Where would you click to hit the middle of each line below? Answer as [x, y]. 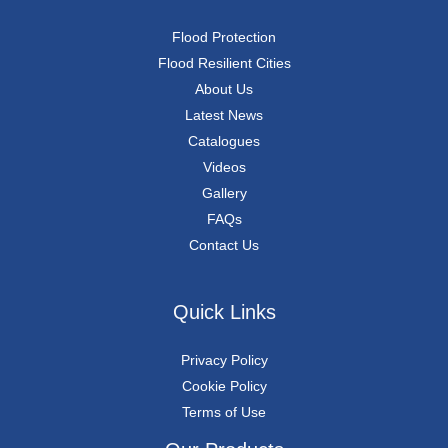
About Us [224, 89]
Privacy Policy [224, 360]
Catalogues [224, 141]
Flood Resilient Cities [224, 63]
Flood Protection [224, 37]
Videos [224, 167]
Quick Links [224, 312]
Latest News [224, 115]
